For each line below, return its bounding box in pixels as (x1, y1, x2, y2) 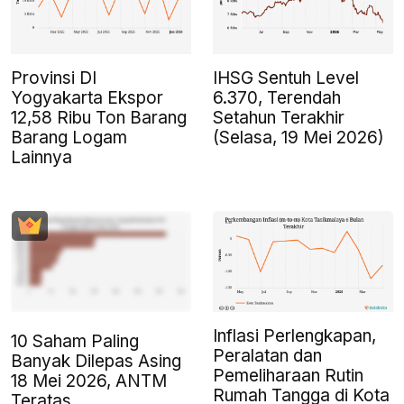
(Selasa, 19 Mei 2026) (213, 127, 384, 149)
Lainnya (11, 147, 72, 169)
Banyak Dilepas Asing (11, 351, 181, 372)
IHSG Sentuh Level (213, 68, 359, 89)
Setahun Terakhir (213, 107, 344, 129)
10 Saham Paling (11, 331, 139, 353)
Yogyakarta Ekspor (11, 87, 163, 109)
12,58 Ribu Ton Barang (11, 107, 187, 129)
